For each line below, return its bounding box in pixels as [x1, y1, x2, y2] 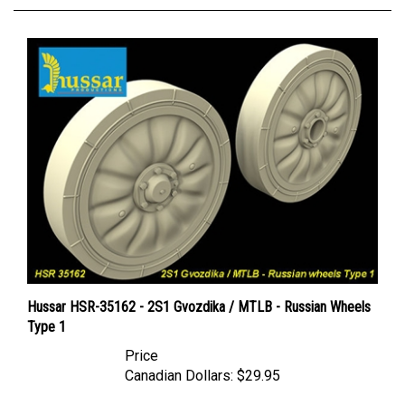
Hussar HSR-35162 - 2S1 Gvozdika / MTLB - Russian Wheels [27, 280, 371, 298]
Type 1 [27, 300, 66, 318]
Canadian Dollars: [125, 349, 233, 367]
